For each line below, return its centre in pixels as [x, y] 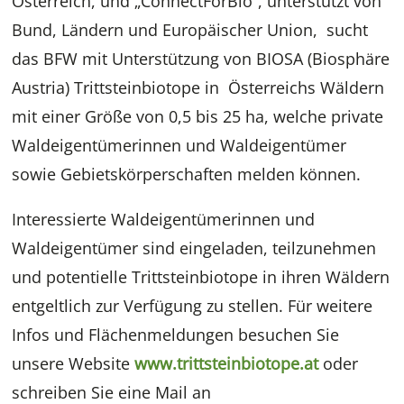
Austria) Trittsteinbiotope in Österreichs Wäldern [198, 88]
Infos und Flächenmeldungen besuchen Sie [176, 335]
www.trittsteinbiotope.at [227, 364]
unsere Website [73, 364]
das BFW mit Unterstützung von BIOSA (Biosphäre [201, 59]
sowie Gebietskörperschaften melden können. [187, 174]
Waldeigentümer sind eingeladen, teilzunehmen [194, 248]
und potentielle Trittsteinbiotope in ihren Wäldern [201, 277]
